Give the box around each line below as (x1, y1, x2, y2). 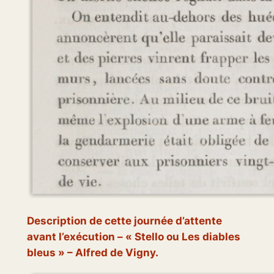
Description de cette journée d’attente (26, 215, 222, 228)
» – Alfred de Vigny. (55, 246, 158, 259)
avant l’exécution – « (26, 231, 135, 243)
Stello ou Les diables (134, 231, 240, 243)
